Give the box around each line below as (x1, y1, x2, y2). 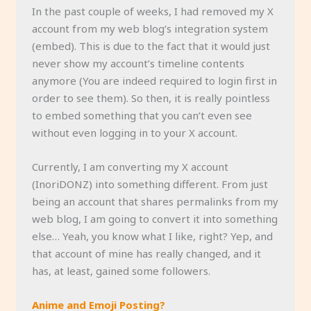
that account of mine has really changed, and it (31, 246, 261, 260)
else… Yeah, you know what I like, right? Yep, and (31, 228, 273, 243)
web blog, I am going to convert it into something (31, 211, 278, 226)
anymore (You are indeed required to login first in (31, 73, 277, 87)
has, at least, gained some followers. (31, 263, 210, 278)
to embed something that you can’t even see (31, 108, 252, 122)
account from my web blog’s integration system (31, 21, 268, 35)
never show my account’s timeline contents (31, 56, 244, 70)
